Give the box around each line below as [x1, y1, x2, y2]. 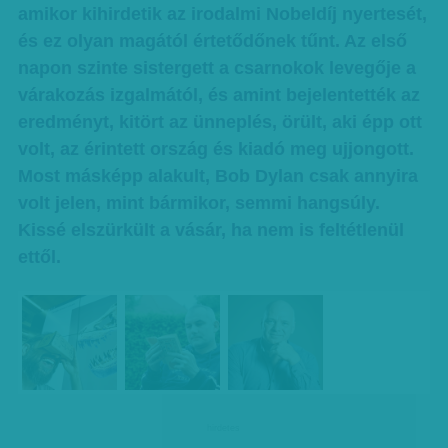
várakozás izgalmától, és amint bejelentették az [17, 85, 420, 105]
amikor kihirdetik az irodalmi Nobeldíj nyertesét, [17, 4, 427, 24]
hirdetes [207, 423, 241, 433]
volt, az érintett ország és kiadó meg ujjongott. [17, 139, 414, 159]
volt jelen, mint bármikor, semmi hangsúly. [17, 193, 380, 213]
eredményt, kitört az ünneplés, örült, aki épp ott [17, 112, 422, 132]
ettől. [17, 247, 61, 267]
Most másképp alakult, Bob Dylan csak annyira [17, 166, 418, 186]
